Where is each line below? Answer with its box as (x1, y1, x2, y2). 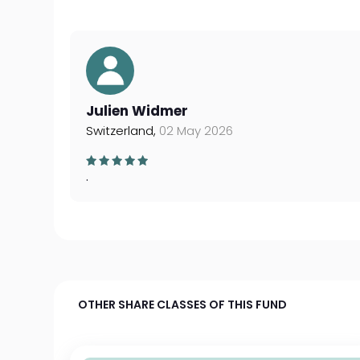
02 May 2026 (159, 122, 234, 139)
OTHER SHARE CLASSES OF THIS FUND (78, 297, 288, 313)
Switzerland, (86, 122, 160, 139)
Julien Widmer (86, 101, 189, 121)
